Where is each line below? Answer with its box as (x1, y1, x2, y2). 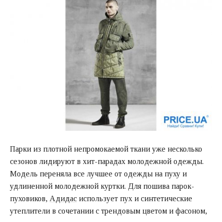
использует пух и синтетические (77, 194, 192, 203)
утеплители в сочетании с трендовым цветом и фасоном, (10, 206, 207, 215)
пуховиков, (10, 194, 50, 203)
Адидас (50, 194, 77, 203)
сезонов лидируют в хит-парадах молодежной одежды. (10, 157, 204, 166)
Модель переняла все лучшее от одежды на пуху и (10, 169, 187, 178)
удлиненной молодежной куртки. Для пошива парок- (10, 181, 194, 190)
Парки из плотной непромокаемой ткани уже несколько (10, 144, 202, 153)
